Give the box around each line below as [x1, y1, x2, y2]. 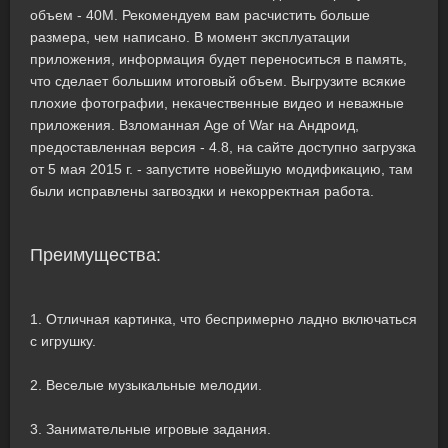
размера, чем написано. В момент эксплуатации [30, 29, 350, 45]
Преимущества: [30, 245, 161, 265]
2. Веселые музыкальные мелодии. [30, 377, 262, 393]
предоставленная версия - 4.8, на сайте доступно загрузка [30, 139, 416, 155]
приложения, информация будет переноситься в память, [30, 51, 407, 67]
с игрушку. [30, 333, 96, 349]
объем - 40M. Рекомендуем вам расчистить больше [30, 7, 370, 23]
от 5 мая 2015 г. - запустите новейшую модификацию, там [30, 161, 413, 177]
